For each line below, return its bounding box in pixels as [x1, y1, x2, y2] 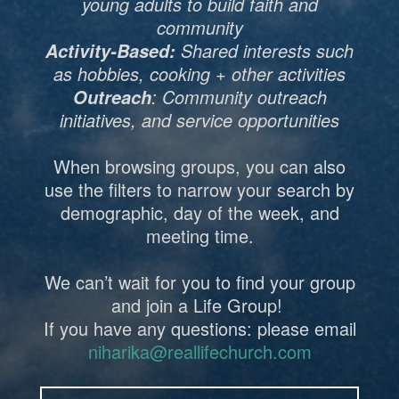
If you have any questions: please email [43, 314, 356, 341]
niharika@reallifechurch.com [87, 338, 312, 364]
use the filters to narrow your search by [45, 175, 354, 202]
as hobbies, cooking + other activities [53, 60, 346, 86]
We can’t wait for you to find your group [44, 268, 355, 295]
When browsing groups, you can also [53, 152, 346, 179]
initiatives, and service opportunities [60, 106, 339, 133]
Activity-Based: [45, 37, 175, 63]
